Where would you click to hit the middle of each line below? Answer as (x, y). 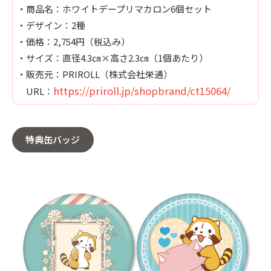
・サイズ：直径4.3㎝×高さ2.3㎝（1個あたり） (112, 57)
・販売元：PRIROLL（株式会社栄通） (94, 74)
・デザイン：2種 (51, 25)
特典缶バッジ (53, 140)
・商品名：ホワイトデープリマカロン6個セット (114, 8)
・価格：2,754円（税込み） (73, 41)
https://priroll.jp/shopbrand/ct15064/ (142, 90)
